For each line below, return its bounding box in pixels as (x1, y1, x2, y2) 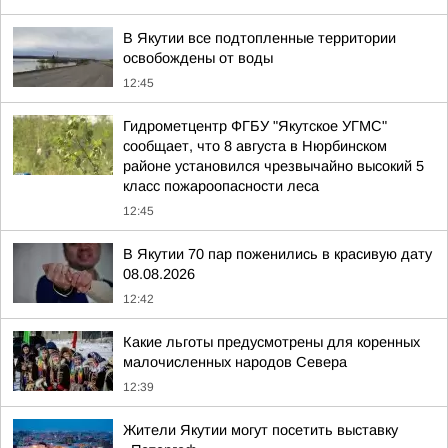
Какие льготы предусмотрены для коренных (123, 334, 420, 350)
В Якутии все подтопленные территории (123, 30, 396, 46)
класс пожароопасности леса (123, 178, 319, 194)
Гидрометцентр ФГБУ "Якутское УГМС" (123, 118, 387, 134)
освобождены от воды (123, 50, 273, 66)
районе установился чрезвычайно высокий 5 (123, 158, 424, 174)
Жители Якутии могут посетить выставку (123, 422, 398, 438)
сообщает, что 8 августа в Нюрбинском (123, 138, 387, 154)
